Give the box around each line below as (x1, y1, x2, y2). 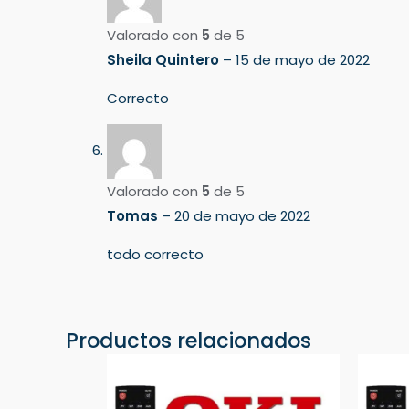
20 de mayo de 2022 (174, 205, 310, 225)
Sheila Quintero (107, 49, 223, 69)
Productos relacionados (66, 326, 311, 355)
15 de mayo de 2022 (236, 49, 370, 69)
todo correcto (107, 244, 204, 264)
